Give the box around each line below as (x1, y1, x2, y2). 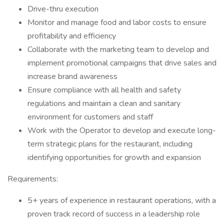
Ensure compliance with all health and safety (27, 84, 181, 95)
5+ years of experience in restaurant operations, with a (27, 195, 216, 206)
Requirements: (7, 173, 58, 184)
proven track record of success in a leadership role (27, 208, 200, 219)
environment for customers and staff (27, 111, 153, 122)
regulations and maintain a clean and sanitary (27, 98, 180, 109)
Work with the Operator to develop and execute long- (27, 125, 216, 136)
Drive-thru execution (27, 3, 98, 14)
